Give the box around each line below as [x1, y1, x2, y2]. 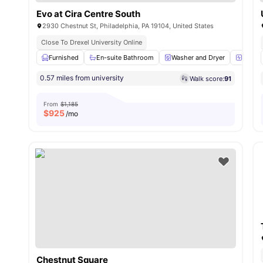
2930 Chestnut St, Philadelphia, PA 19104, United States [42, 22, 214, 30]
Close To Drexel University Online [41, 38, 142, 46]
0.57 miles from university [40, 73, 124, 82]
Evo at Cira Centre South [36, 8, 140, 19]
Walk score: [190, 74, 225, 83]
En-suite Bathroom [96, 53, 154, 62]
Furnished [49, 53, 79, 62]
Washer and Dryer [171, 53, 225, 62]
